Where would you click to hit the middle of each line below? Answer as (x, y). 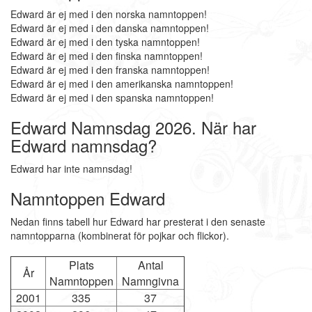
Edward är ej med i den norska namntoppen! (109, 14)
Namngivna (150, 281)
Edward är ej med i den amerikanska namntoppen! (122, 84)
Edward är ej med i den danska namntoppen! (110, 28)
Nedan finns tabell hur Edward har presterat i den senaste (138, 221)
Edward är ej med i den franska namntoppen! (110, 70)
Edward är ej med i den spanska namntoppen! (112, 97)
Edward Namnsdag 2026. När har (133, 127)
